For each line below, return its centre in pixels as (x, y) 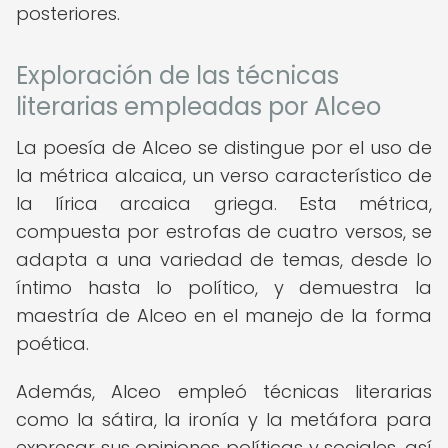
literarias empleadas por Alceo (198, 106)
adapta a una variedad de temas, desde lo (224, 259)
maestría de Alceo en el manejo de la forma (224, 315)
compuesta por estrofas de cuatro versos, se (224, 231)
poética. (52, 343)
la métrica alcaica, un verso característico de (224, 175)
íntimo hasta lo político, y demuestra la (224, 287)
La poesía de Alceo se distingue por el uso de (224, 147)
